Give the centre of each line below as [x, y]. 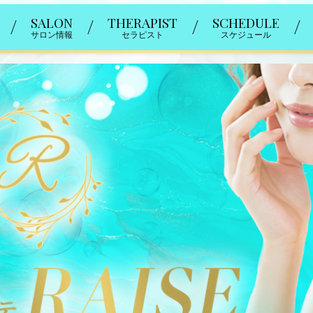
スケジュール [246, 35]
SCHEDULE [246, 23]
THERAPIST [142, 23]
